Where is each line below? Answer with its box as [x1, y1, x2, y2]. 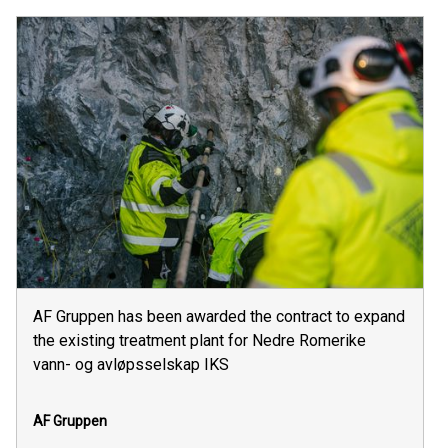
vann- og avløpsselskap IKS [33, 354, 229, 374]
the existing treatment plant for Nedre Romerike [33, 330, 366, 350]
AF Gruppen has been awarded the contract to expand [33, 306, 405, 326]
